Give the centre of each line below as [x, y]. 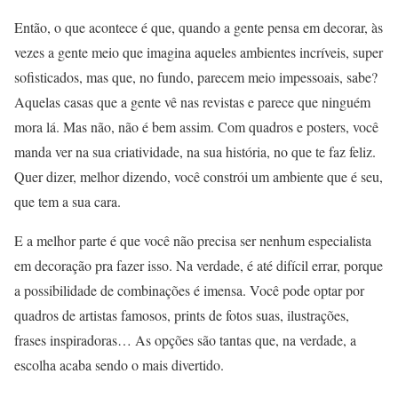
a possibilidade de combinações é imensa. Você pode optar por [189, 291]
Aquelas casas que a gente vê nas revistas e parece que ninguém [192, 102]
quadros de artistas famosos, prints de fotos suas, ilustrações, [182, 315]
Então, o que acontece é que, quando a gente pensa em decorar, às [199, 28]
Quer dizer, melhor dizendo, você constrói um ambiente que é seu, [199, 177]
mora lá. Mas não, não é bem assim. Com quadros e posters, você [196, 127]
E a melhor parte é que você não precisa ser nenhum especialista [193, 241]
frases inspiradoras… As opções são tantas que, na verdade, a [185, 340]
